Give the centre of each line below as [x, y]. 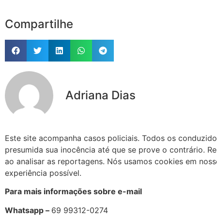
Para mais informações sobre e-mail [73, 192]
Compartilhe [39, 24]
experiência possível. [43, 173]
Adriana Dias [101, 95]
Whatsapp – [28, 210]
